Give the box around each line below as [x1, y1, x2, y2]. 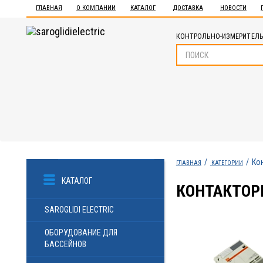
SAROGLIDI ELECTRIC [45, 205, 114, 214]
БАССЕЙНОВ [45, 240, 86, 249]
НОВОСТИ [220, 4, 247, 12]
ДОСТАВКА [173, 4, 203, 12]
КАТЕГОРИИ [211, 160, 243, 166]
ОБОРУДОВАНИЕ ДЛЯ [45, 228, 117, 237]
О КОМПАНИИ [76, 4, 116, 12]
